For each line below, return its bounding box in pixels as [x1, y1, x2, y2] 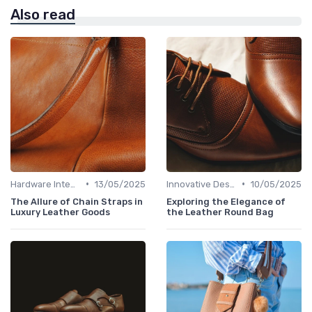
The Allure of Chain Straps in [10, 196, 143, 207]
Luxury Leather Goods [10, 206, 110, 217]
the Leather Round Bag [166, 206, 274, 217]
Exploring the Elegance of [166, 196, 286, 207]
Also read [10, 6, 75, 23]
